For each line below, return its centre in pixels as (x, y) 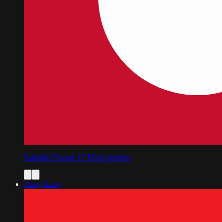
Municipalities (109, 157)
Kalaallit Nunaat (49, 157)
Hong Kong (43, 184)
